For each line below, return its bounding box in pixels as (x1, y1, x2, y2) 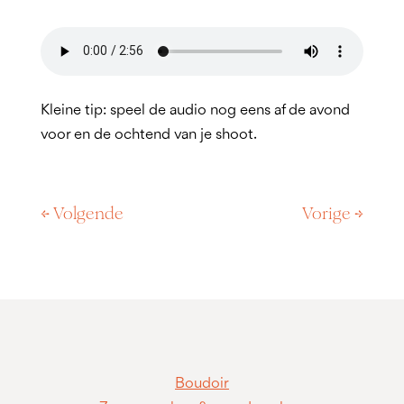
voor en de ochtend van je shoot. (40, 126, 257, 142)
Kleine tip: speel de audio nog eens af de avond (40, 102, 350, 118)
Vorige (302, 202, 352, 224)
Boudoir (174, 375, 229, 391)
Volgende (52, 202, 124, 224)
